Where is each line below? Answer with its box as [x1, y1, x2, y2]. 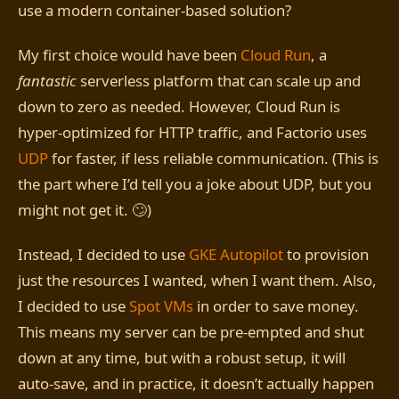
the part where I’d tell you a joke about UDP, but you [18, 174, 371, 195]
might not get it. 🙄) [18, 199, 151, 221]
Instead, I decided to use [18, 244, 189, 265]
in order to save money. [193, 296, 359, 317]
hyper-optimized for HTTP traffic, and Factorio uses [18, 122, 367, 143]
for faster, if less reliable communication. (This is [48, 148, 379, 169]
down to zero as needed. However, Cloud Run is [18, 96, 340, 118]
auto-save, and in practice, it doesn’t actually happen [18, 373, 374, 395]
